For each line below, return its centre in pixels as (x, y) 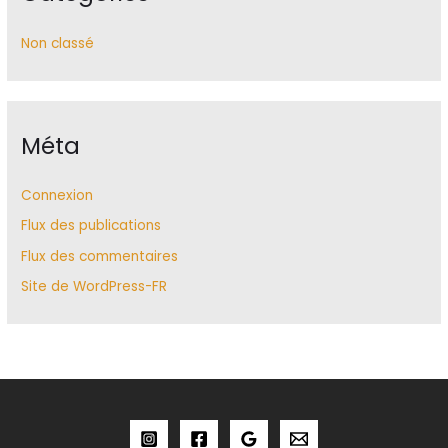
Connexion (57, 196)
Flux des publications (91, 226)
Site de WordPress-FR (94, 286)
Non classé (58, 43)
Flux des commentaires (100, 256)
